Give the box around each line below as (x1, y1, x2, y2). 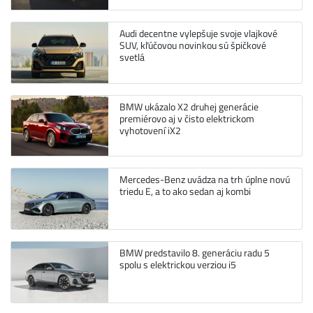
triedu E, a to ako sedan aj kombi (119, 184, 251, 200)
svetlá (119, 49, 145, 65)
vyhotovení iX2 (119, 122, 181, 138)
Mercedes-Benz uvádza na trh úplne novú (119, 172, 290, 188)
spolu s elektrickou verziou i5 (119, 256, 236, 272)
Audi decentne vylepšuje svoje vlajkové (119, 25, 277, 41)
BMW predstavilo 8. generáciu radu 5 (119, 245, 270, 261)
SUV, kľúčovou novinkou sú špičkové (119, 37, 266, 53)
